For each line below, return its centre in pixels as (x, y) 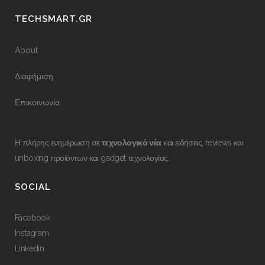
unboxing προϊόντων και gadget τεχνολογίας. (92, 158)
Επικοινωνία (37, 102)
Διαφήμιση (34, 76)
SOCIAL (33, 187)
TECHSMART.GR (54, 19)
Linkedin (30, 248)
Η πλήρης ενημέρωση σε (58, 143)
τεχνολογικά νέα (131, 143)
